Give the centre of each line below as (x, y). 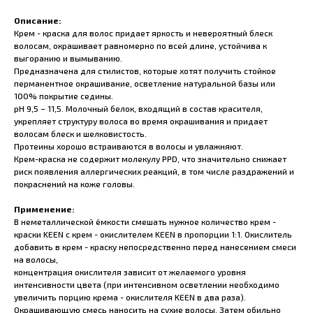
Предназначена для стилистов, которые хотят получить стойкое (145, 71)
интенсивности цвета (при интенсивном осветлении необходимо (147, 285)
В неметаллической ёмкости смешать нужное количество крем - (145, 222)
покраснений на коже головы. (74, 184)
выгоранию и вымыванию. (68, 58)
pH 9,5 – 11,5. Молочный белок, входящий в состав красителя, (138, 109)
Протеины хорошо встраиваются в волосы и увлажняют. (129, 146)
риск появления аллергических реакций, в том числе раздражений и (154, 172)
